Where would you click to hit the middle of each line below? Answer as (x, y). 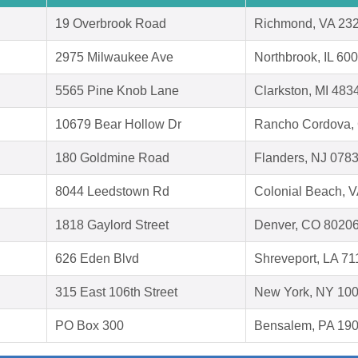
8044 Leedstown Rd (112, 192)
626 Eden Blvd (97, 259)
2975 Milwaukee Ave (114, 58)
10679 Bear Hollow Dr (118, 125)
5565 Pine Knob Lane (117, 91)
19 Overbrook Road (111, 24)
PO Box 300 (89, 326)
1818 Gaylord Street (112, 225)
